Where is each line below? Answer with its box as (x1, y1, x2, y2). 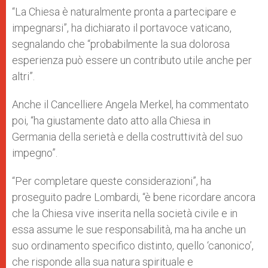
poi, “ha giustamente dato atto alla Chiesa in (12, 114, 211, 127)
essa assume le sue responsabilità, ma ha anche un (12, 223, 246, 236)
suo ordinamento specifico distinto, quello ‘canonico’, (12, 239, 254, 252)
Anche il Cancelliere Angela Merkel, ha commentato (12, 98, 249, 111)
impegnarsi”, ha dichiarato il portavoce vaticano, (12, 22, 232, 34)
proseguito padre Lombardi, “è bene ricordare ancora (12, 191, 255, 203)
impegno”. (12, 147, 57, 159)
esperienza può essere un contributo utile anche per (12, 54, 252, 66)
